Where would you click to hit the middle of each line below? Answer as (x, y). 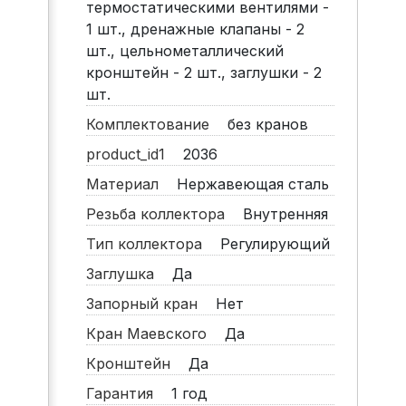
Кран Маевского (153, 334)
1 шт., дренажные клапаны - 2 (195, 29)
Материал (129, 184)
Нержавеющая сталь (250, 184)
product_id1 (132, 155)
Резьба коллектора (162, 214)
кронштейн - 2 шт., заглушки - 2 (203, 73)
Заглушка (126, 274)
